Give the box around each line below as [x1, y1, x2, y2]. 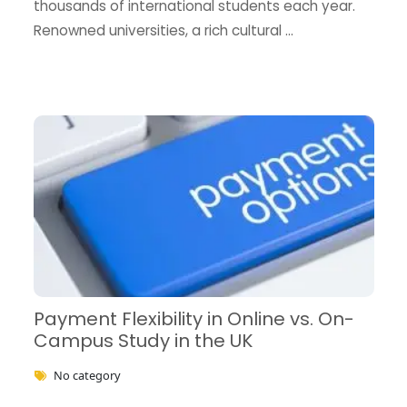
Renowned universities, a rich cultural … [33, 20, 293, 40]
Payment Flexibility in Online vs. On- [33, 305, 354, 332]
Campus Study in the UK [33, 327, 253, 353]
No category [53, 366, 121, 383]
